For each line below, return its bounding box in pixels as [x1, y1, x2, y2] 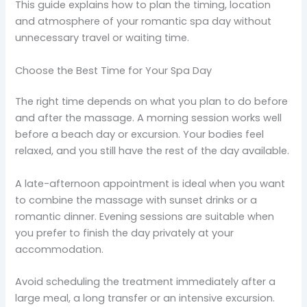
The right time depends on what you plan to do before [15, 95, 288, 109]
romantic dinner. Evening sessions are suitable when [15, 209, 275, 223]
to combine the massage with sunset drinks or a [15, 193, 258, 207]
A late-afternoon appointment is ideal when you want [15, 176, 286, 191]
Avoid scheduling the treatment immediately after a [15, 275, 276, 289]
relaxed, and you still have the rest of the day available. [15, 144, 290, 158]
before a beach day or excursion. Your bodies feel [15, 127, 265, 142]
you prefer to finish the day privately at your [15, 225, 234, 240]
